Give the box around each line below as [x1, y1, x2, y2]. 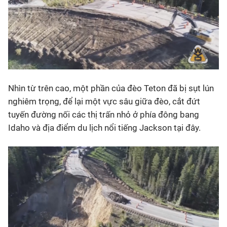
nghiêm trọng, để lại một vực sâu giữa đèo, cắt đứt [8, 96, 200, 106]
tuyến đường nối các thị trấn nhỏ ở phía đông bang [8, 109, 199, 120]
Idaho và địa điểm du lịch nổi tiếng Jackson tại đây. [8, 123, 201, 133]
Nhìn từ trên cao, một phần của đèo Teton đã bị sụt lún [8, 83, 214, 93]
